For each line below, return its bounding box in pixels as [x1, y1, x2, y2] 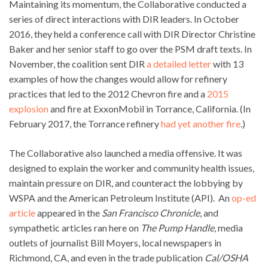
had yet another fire [161, 117, 240, 129]
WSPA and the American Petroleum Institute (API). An [9, 191, 232, 203]
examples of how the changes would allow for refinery [9, 72, 227, 84]
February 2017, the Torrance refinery [9, 117, 161, 129]
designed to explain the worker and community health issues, [9, 162, 254, 173]
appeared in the [35, 206, 102, 218]
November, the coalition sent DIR [9, 57, 147, 69]
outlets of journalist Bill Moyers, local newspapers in [9, 236, 221, 248]
